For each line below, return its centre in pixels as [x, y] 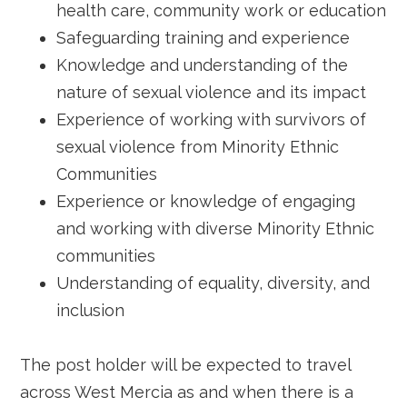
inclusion [91, 310]
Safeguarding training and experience [203, 38]
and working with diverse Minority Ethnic [216, 228]
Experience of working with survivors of [212, 119]
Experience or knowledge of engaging [206, 201]
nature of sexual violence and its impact [212, 92]
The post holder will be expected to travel [186, 365]
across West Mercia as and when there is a [187, 392]
